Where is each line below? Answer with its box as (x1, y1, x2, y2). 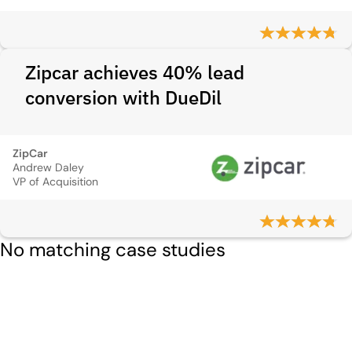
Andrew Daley (13, 160, 84, 174)
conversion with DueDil (25, 85, 222, 110)
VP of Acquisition (13, 174, 98, 189)
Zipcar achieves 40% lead (25, 60, 244, 85)
